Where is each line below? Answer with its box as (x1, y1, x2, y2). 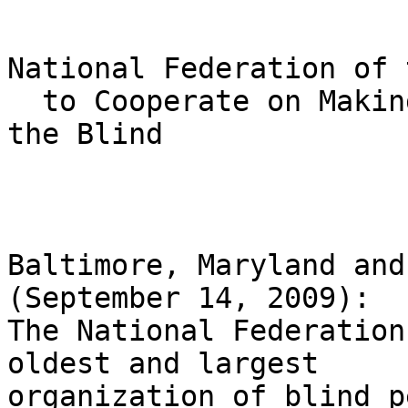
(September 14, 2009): (7, 281, 388, 315)
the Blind (7, 117, 163, 151)
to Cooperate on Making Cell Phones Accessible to (7, 85, 42, 118)
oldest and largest (7, 347, 336, 381)
